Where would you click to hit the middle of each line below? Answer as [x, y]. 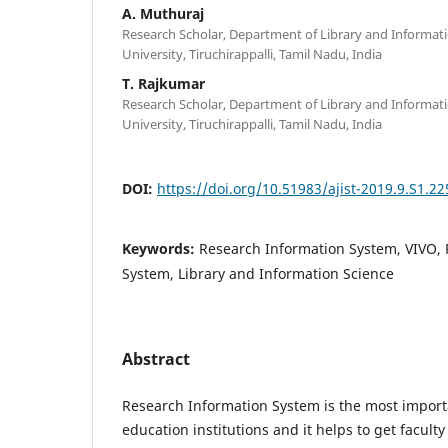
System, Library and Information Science [258, 273]
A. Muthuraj [163, 13]
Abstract [156, 358]
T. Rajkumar [163, 83]
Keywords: [160, 248]
